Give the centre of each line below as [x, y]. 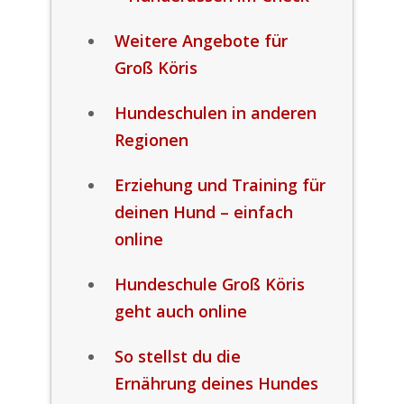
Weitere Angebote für [201, 41]
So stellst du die [177, 356]
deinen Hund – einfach [203, 212]
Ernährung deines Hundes [216, 383]
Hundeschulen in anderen [215, 113]
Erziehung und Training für [220, 185]
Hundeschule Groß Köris [209, 284]
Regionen [151, 140]
